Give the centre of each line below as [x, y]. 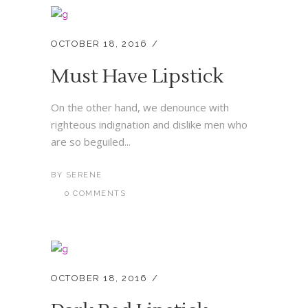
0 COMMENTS [95, 194]
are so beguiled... [91, 142]
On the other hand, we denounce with [140, 107]
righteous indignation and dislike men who [149, 124]
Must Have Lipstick [137, 76]
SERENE [84, 175]
